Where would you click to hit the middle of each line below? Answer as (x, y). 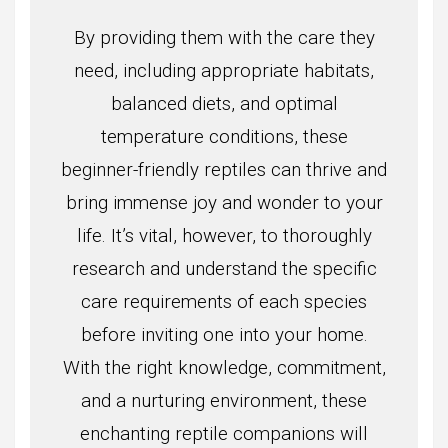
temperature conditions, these (224, 137)
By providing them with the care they (224, 38)
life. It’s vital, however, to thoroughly (224, 236)
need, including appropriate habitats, (224, 71)
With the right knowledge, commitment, (224, 368)
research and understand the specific (224, 269)
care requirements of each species (224, 302)
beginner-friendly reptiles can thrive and (224, 170)
